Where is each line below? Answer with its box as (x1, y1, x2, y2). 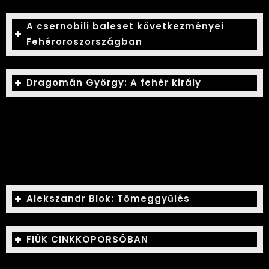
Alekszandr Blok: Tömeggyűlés (26, 192, 190, 205)
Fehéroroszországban (26, 35, 143, 49)
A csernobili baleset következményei (26, 20, 225, 33)
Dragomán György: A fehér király (26, 76, 202, 89)
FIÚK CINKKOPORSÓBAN (26, 232, 149, 246)
